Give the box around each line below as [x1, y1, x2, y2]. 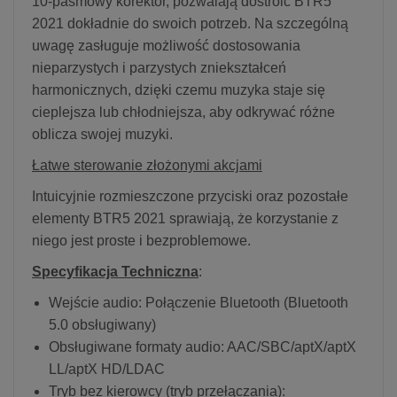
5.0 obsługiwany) [49, 316, 156, 332]
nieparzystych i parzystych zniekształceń [32, 59, 286, 75]
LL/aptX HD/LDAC [49, 361, 165, 377]
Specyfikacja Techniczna [32, 263, 198, 279]
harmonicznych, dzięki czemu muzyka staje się [32, 82, 325, 97]
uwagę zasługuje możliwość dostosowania [32, 37, 300, 53]
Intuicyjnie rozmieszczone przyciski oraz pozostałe [32, 188, 348, 204]
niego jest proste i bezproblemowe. [32, 232, 251, 248]
